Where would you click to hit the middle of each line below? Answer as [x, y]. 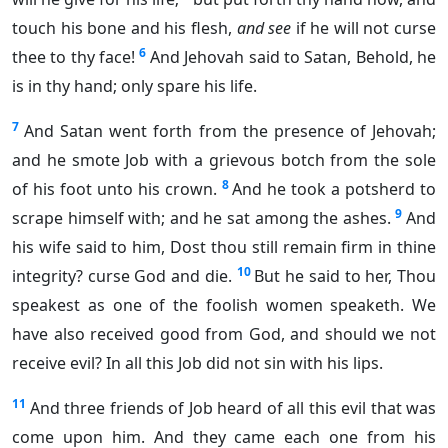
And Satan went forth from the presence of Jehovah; [230, 131]
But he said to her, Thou [345, 276]
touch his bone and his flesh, [124, 28]
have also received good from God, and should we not [224, 334]
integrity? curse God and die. [122, 276]
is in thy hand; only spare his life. [134, 86]
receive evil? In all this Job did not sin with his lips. [197, 363]
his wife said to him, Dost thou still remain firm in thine [224, 247]
